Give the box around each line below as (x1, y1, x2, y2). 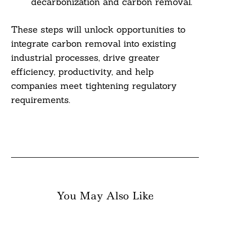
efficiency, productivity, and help (11, 66, 154, 78)
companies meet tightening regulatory (11, 80, 177, 92)
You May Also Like (56, 189, 154, 203)
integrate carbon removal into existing (11, 38, 176, 50)
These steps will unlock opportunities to (11, 24, 185, 36)
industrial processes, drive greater (11, 52, 160, 64)
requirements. (11, 94, 70, 106)
